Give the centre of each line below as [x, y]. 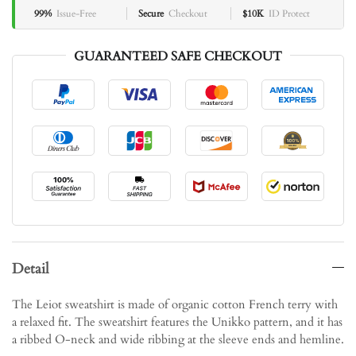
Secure [151, 14]
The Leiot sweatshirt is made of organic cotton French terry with [175, 305]
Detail [31, 269]
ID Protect [289, 14]
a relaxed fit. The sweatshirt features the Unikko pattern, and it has [177, 322]
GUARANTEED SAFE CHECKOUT [178, 56]
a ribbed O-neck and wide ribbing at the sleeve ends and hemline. [178, 340]
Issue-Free [76, 14]
